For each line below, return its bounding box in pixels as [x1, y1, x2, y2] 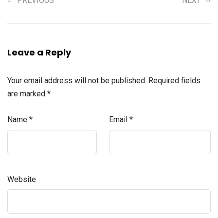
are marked [7, 89, 47, 99]
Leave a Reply [7, 46, 71, 59]
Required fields [148, 76, 200, 86]
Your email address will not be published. [7, 76, 146, 86]
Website [7, 174, 36, 184]
